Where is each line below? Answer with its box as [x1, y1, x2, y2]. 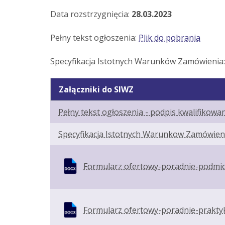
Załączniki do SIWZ [59, 84, 134, 95]
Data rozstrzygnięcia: [50, 8, 132, 20]
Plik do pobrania [139, 32, 200, 43]
